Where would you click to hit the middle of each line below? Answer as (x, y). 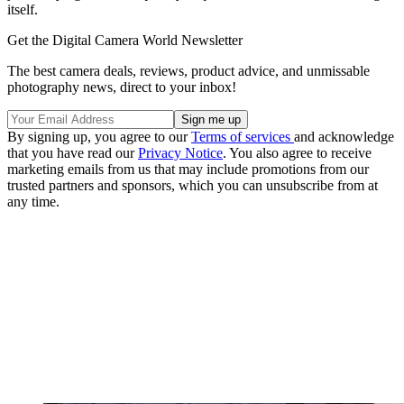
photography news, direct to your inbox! (122, 87)
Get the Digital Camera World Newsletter (125, 40)
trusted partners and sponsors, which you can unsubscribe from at (193, 185)
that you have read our (73, 152)
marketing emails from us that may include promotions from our (188, 169)
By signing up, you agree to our (99, 136)
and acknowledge (344, 136)
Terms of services (243, 136)
